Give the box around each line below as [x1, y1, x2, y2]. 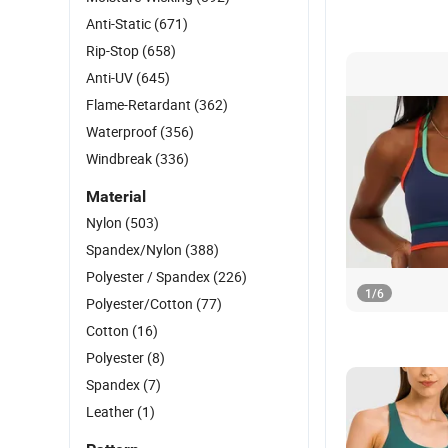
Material [86, 187, 146, 206]
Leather [86, 402, 137, 421]
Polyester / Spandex [86, 267, 213, 286]
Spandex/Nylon [86, 240, 185, 259]
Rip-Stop [86, 41, 142, 60]
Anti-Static [86, 14, 154, 33]
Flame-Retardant [86, 95, 194, 114]
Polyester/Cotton [86, 294, 196, 313]
